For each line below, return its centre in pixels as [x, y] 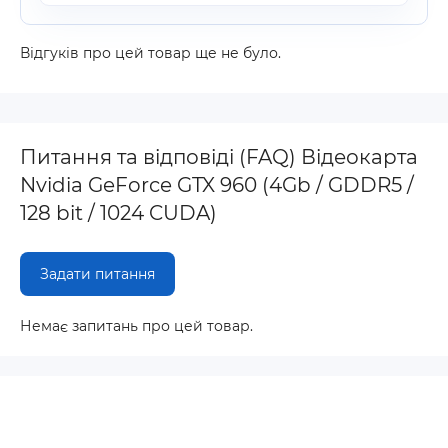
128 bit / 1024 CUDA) [118, 213]
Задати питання [97, 274]
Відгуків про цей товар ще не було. [150, 53]
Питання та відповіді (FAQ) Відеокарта [219, 157]
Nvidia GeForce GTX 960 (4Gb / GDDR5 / [217, 185]
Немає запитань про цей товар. [136, 326]
